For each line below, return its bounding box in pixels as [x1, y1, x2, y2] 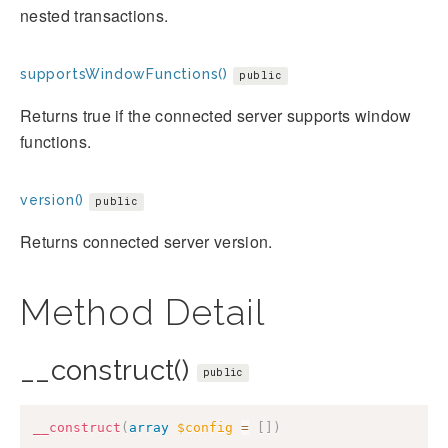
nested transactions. [20, 4, 169, 28]
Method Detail [20, 291, 265, 334]
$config [177, 420, 233, 436]
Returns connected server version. [20, 230, 273, 254]
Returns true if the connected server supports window [20, 104, 412, 128]
